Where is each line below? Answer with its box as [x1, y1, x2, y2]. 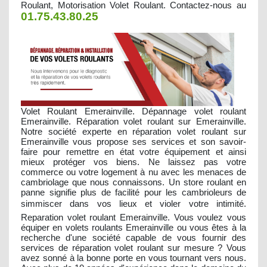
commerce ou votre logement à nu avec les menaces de [21, 166, 246, 177]
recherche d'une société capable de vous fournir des [21, 232, 246, 243]
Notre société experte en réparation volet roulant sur [21, 126, 246, 136]
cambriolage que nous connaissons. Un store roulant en [21, 176, 246, 187]
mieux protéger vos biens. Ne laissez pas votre [21, 156, 246, 167]
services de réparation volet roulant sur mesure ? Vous [21, 242, 246, 253]
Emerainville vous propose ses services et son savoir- [21, 136, 246, 147]
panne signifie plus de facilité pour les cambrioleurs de [21, 187, 246, 197]
